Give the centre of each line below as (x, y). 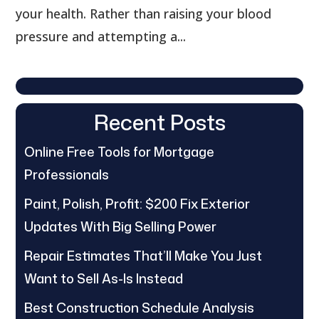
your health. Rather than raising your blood (144, 13)
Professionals (67, 174)
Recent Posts (159, 122)
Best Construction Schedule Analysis (140, 307)
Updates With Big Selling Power (121, 226)
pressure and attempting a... (101, 36)
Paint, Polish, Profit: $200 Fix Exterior (137, 203)
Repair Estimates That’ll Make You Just (143, 255)
